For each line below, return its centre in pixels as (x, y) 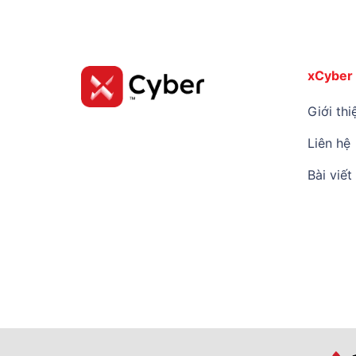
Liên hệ (329, 143)
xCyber (330, 75)
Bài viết (330, 174)
